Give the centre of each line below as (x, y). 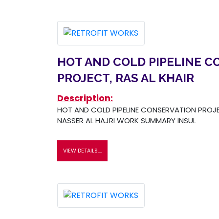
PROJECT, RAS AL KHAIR (126, 78)
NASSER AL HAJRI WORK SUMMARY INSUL (127, 120)
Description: (85, 98)
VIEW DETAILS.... (82, 150)
